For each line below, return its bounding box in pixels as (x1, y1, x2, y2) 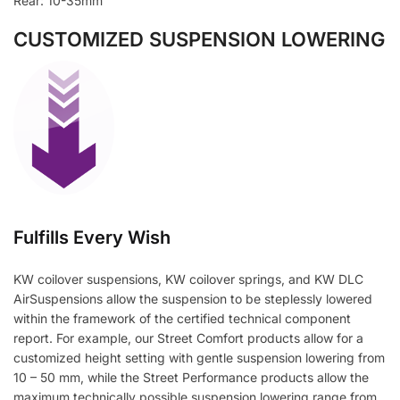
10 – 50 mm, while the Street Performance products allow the (13, 370, 369, 386)
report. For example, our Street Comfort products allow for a (13, 330, 363, 346)
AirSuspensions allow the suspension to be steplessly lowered (13, 291, 372, 307)
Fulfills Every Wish (13, 227, 171, 249)
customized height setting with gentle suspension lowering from (13, 350, 385, 366)
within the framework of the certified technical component (13, 311, 351, 327)
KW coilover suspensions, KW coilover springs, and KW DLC (13, 271, 363, 287)
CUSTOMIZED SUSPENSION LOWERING (13, 28, 385, 52)
